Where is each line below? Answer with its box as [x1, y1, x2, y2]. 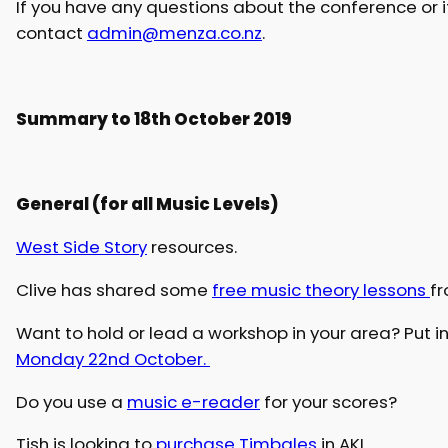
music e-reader [126, 389, 260, 414]
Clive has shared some [15, 278, 212, 303]
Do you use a [15, 389, 127, 414]
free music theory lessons [211, 278, 430, 303]
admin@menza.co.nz [86, 21, 262, 46]
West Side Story [15, 235, 147, 260]
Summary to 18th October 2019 [15, 106, 292, 131]
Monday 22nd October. [15, 346, 210, 371]
